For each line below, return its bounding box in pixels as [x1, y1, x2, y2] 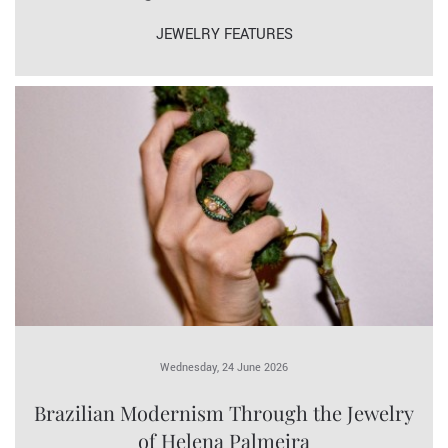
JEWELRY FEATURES [155, 23, 293, 45]
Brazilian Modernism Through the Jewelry [34, 399, 414, 427]
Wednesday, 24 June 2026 [160, 360, 288, 376]
